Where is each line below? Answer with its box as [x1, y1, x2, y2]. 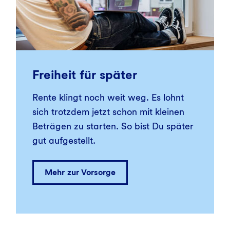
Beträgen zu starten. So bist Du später [32, 120, 194, 131]
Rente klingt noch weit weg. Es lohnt [32, 91, 184, 103]
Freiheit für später [32, 67, 137, 82]
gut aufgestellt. [32, 135, 95, 146]
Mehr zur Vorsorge [44, 167, 116, 177]
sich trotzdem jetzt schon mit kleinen [32, 106, 184, 117]
